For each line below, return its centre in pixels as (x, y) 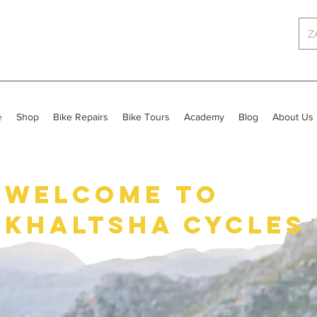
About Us (293, 116)
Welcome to (113, 194)
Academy (204, 116)
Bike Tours (146, 116)
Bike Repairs (81, 116)
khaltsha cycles (155, 224)
